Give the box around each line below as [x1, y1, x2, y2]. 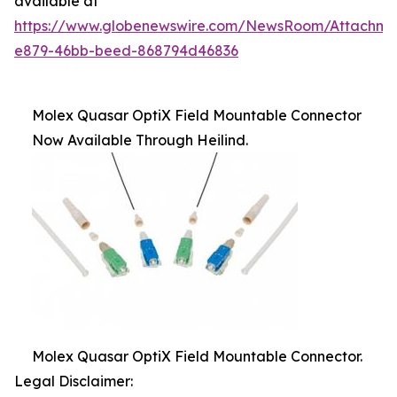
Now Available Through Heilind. [32, 131, 248, 149]
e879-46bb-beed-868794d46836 [14, 42, 238, 59]
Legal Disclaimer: [14, 372, 133, 390]
